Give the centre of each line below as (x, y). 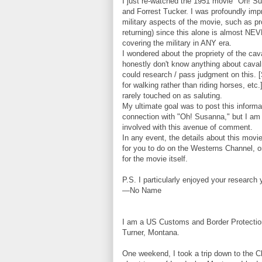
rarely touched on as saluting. (172, 96)
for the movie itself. (155, 159)
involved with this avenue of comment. (187, 127)
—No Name (142, 190)
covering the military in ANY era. (177, 43)
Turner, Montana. (151, 232)
